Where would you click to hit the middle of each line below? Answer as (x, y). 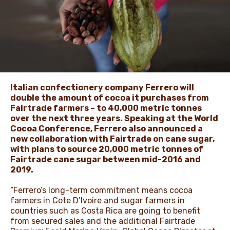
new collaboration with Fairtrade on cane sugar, (112, 139)
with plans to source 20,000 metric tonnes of (107, 149)
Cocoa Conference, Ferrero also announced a (107, 128)
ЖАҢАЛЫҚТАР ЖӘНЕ (94, 33)
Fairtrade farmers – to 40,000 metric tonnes (106, 108)
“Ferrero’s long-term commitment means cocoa (101, 190)
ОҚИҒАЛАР (69, 43)
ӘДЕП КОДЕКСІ (75, 86)
